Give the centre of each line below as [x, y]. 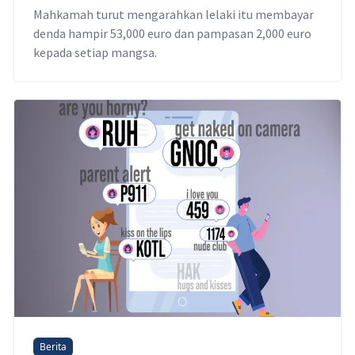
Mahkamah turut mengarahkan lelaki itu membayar [174, 15]
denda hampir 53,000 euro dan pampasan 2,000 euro [172, 34]
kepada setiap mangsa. [95, 53]
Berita [53, 346]
